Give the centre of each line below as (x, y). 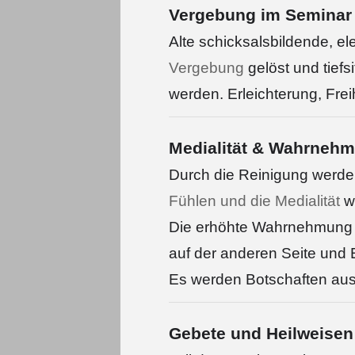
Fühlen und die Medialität (254, 201)
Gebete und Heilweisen (261, 334)
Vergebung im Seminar (260, 15)
